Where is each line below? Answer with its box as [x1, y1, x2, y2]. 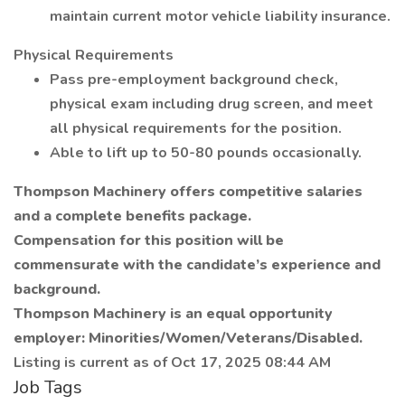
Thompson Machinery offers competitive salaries [14, 182, 363, 202]
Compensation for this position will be [14, 231, 284, 250]
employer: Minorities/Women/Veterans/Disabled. [14, 328, 363, 348]
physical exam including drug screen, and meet [50, 94, 373, 114]
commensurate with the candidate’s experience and [14, 255, 381, 275]
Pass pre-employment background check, [50, 70, 338, 89]
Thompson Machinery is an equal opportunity [14, 304, 333, 324]
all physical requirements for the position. [50, 118, 342, 138]
